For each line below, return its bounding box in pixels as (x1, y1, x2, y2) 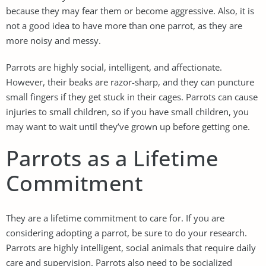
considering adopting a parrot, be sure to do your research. (6, 226, 247, 239)
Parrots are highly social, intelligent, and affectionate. (6, 61, 222, 73)
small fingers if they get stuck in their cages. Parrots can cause (6, 90, 258, 103)
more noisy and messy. (6, 34, 101, 46)
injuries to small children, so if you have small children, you (6, 105, 249, 118)
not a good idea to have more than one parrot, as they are (6, 19, 242, 31)
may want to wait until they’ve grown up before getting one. (6, 120, 250, 132)
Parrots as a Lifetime (6, 143, 218, 173)
